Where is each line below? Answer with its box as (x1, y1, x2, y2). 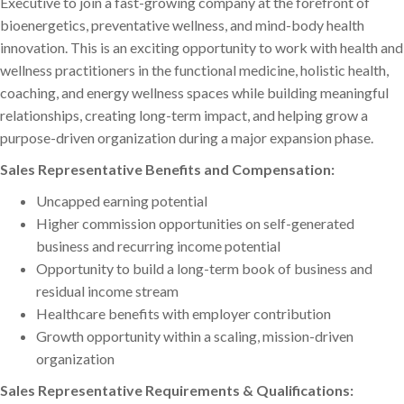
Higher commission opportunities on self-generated (36, 215, 354, 233)
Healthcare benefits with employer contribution (36, 305, 331, 323)
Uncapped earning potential (36, 192, 207, 210)
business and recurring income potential (36, 237, 280, 255)
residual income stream (36, 282, 179, 300)
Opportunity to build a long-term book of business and (36, 260, 372, 278)
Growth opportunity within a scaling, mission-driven (36, 327, 353, 345)
